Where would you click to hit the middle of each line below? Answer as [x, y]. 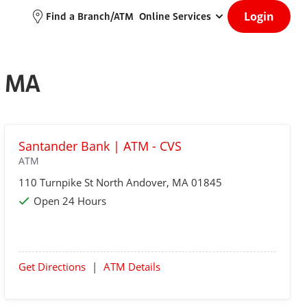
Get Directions [52, 267]
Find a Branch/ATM [90, 16]
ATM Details [132, 267]
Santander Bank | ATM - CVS [100, 146]
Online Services [175, 16]
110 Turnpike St [58, 182]
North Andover [132, 182]
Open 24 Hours [70, 201]
